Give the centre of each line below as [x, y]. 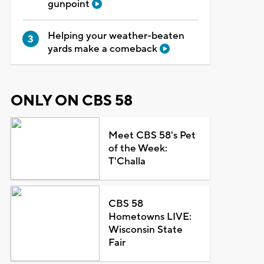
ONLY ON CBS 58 [71, 100]
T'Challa [127, 161]
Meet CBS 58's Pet [152, 135]
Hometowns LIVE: [150, 217]
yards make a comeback [103, 49]
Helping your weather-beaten [116, 36]
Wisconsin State [146, 230]
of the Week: [138, 148]
